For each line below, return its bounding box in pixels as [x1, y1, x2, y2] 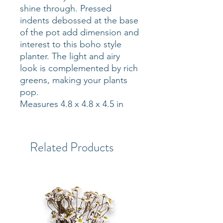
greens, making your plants [20, 74, 127, 86]
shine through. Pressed [20, 2, 111, 14]
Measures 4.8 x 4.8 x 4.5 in [20, 98, 123, 110]
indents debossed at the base [20, 14, 138, 26]
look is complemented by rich [20, 62, 138, 74]
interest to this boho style [20, 38, 121, 50]
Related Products [30, 138, 113, 156]
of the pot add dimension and [20, 26, 139, 38]
